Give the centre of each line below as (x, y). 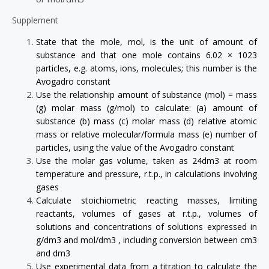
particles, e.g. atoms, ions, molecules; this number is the (147, 68)
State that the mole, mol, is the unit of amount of (147, 42)
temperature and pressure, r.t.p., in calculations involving (147, 174)
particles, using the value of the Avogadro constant (136, 148)
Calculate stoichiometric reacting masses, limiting (147, 201)
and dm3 (54, 253)
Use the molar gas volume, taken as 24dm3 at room (147, 161)
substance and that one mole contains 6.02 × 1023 (147, 55)
